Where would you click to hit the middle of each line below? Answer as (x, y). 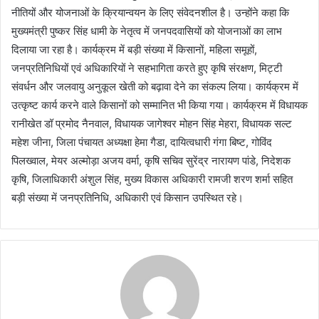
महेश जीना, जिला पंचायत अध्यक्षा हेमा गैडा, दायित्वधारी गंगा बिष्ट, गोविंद (142, 142)
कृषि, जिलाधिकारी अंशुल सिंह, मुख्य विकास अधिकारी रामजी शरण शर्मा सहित (152, 179)
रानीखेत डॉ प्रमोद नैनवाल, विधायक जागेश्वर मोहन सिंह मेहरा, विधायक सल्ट (152, 123)
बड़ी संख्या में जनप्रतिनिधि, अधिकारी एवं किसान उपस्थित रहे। (127, 197)
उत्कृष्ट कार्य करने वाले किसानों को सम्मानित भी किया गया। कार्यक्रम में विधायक (159, 105)
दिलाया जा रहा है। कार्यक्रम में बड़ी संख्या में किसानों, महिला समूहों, (134, 49)
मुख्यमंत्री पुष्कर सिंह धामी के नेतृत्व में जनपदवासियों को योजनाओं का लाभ (147, 31)
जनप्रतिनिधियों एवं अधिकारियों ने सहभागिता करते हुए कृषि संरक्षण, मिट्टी (147, 68)
